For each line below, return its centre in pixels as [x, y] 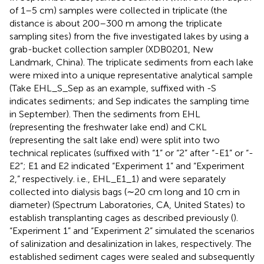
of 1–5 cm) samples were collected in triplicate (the [118, 10]
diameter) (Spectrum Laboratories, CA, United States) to [127, 204]
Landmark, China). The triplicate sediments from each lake [131, 62]
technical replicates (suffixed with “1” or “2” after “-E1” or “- [131, 153]
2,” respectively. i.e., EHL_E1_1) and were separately [118, 179]
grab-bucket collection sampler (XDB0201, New [111, 49]
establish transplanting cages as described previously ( [121, 217]
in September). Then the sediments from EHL [105, 114]
